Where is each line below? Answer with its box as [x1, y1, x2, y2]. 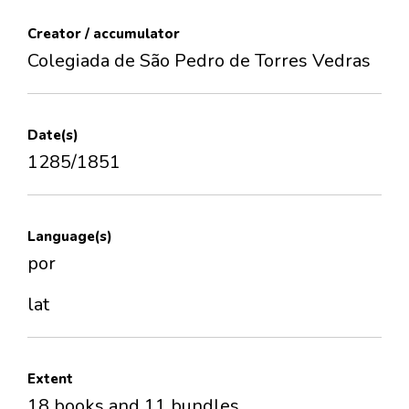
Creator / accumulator [27, 25, 180, 44]
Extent [27, 370, 73, 389]
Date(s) [27, 126, 79, 145]
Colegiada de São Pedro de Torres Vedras [27, 48, 371, 74]
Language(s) [27, 227, 112, 246]
